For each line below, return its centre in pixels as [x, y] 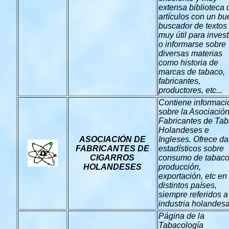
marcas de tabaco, [192, 72]
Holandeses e [184, 130]
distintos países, [188, 185]
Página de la [181, 216]
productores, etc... [190, 90]
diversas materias [190, 53]
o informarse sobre [192, 44]
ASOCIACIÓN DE [112, 139]
